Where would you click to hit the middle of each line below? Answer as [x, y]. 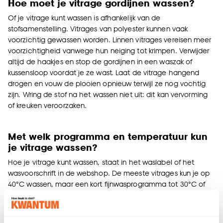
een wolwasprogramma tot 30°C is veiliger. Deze [90, 195]
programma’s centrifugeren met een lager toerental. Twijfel [108, 206]
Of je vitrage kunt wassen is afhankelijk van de [84, 17]
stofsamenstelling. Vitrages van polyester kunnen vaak [98, 28]
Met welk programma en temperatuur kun [108, 136]
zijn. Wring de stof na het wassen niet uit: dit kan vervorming [108, 94]
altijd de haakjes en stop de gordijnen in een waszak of [100, 61]
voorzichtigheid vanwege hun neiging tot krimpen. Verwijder [109, 50]
